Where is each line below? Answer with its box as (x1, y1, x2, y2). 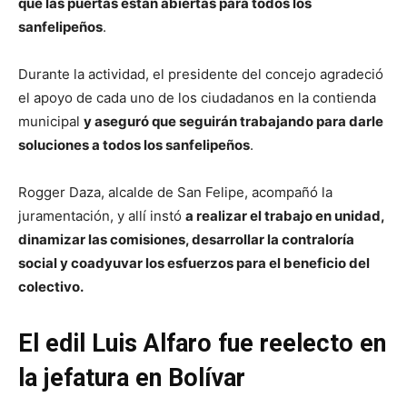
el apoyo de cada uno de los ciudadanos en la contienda (18, 89, 376, 107)
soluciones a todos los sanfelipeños (18, 136, 250, 154)
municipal (18, 113, 84, 131)
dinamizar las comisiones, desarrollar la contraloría (18, 231, 354, 249)
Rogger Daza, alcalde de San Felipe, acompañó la (18, 184, 333, 202)
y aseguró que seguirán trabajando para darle (84, 113, 383, 131)
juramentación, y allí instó (18, 207, 185, 225)
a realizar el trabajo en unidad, (185, 207, 384, 225)
